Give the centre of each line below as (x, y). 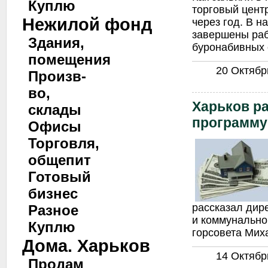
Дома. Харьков (86, 246)
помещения (69, 60)
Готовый (60, 177)
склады (55, 110)
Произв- (57, 76)
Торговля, (64, 143)
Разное (53, 210)
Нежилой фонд (87, 24)
